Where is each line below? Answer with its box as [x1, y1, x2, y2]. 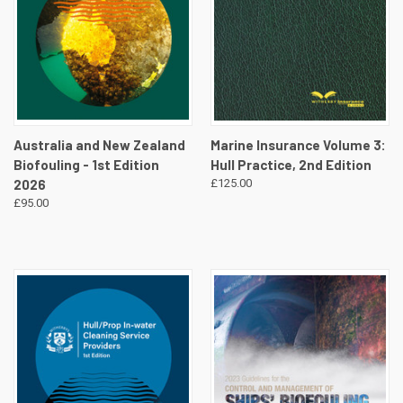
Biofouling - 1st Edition [13, 157, 159, 174]
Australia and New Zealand [13, 137, 185, 154]
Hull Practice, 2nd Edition [210, 157, 372, 174]
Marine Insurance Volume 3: [210, 137, 386, 154]
